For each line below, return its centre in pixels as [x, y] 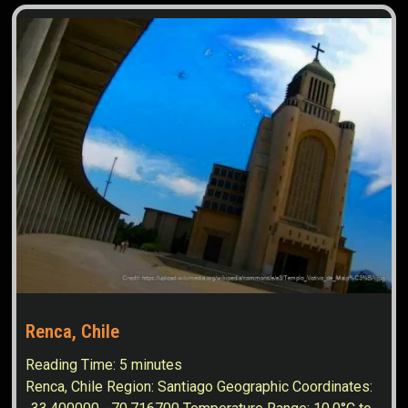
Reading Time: [73, 364]
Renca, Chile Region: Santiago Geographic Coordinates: [199, 386]
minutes [157, 364]
